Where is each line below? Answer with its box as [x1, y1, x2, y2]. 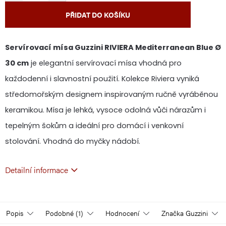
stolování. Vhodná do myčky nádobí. [5, 136, 140, 146]
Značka [161, 207, 184, 218]
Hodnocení [105, 207, 139, 218]
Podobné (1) [45, 207, 83, 218]
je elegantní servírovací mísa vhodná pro [29, 58, 182, 68]
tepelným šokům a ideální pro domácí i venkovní [5, 120, 184, 131]
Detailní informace [5, 163, 68, 176]
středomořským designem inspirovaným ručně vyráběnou [5, 89, 218, 99]
